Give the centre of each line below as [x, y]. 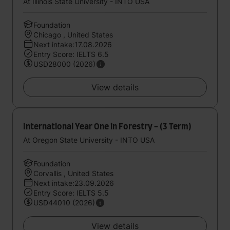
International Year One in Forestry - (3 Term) [107, 127]
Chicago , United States [73, 35]
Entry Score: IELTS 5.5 [71, 193]
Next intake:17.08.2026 [73, 44]
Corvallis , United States [73, 173]
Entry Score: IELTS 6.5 [71, 54]
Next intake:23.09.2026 [74, 183]
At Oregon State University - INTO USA [89, 140]
